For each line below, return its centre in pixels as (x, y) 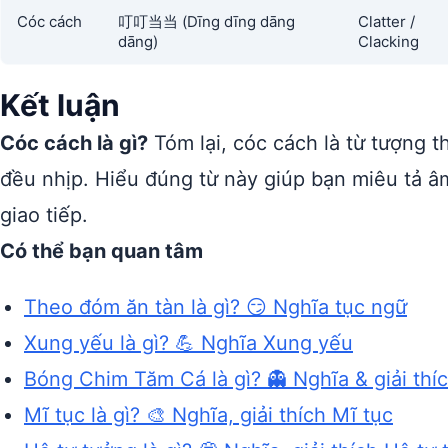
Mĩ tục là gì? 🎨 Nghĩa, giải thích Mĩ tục (208, 415)
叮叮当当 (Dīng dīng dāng (206, 21)
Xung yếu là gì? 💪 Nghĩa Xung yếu (188, 343)
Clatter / (386, 21)
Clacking (388, 41)
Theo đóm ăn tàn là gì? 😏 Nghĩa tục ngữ (215, 307)
